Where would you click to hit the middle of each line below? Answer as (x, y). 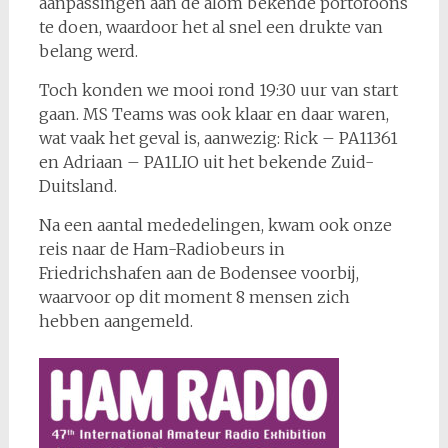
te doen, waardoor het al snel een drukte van (210, 27)
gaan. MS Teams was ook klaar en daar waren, (213, 114)
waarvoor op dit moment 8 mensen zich (194, 297)
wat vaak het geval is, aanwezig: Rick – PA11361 (218, 138)
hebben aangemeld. (115, 321)
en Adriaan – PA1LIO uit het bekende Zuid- (206, 162)
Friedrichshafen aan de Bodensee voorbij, (198, 273)
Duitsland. (77, 186)
